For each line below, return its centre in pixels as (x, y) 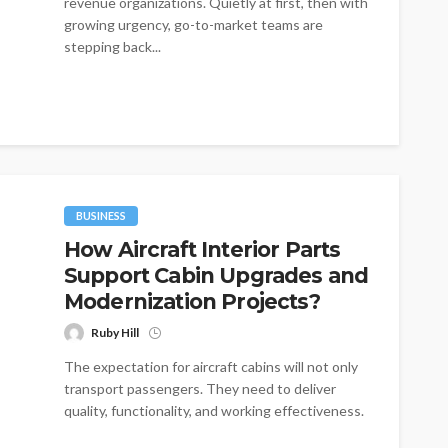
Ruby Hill (115, 333)
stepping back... (112, 47)
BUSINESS (101, 216)
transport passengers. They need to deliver (200, 389)
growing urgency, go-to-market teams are (193, 25)
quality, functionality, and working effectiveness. (214, 411)
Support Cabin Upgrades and (216, 276)
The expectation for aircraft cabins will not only (211, 367)
